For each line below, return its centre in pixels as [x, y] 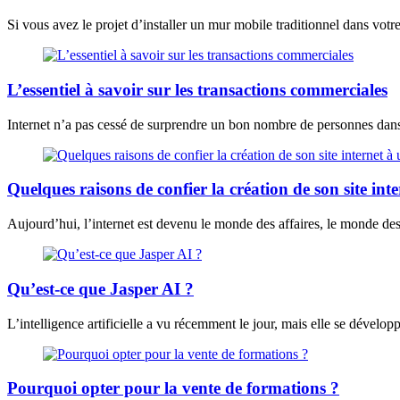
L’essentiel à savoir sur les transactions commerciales [197, 89]
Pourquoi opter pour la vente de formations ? [173, 388]
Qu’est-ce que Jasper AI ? [100, 288]
